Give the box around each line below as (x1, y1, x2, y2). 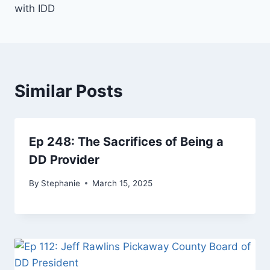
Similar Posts (14, 81, 123, 102)
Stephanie (41, 178, 81, 188)
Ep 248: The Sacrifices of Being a (29, 134, 224, 149)
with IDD (14, 2, 55, 15)
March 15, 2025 (92, 178, 153, 188)
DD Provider (29, 152, 99, 168)
